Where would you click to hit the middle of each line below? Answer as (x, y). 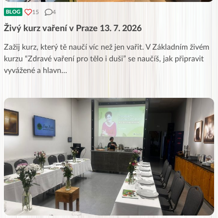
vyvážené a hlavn (33, 71)
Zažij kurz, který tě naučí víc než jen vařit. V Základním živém (107, 47)
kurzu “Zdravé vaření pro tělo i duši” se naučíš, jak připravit (104, 59)
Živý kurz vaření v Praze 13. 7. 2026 (73, 29)
